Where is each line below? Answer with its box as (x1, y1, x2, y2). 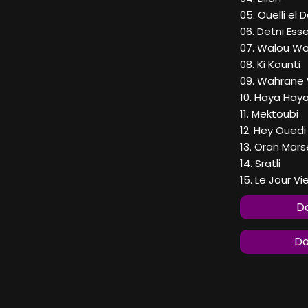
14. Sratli (240, 156, 280, 171)
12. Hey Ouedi (240, 123, 306, 138)
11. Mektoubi (240, 107, 298, 122)
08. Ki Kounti (240, 57, 300, 72)
